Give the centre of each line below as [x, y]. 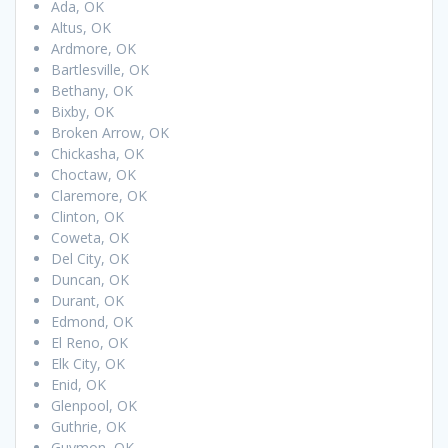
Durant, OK [87, 300]
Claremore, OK [99, 195]
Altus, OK [81, 27]
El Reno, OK [89, 342]
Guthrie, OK [88, 426]
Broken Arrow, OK [110, 132]
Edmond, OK [92, 321]
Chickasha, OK [97, 153]
